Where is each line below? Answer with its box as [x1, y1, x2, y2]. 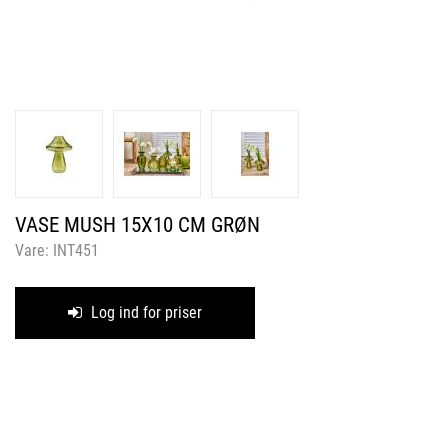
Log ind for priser [87, 303, 202, 322]
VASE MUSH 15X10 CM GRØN [15, 213, 260, 237]
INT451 [53, 241, 99, 260]
